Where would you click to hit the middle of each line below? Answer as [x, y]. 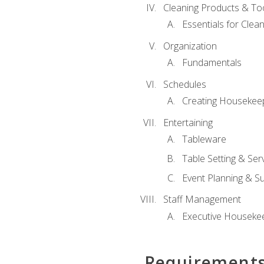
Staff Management [202, 199]
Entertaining [188, 123]
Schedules [184, 84]
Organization [190, 46]
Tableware [204, 139]
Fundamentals [212, 63]
